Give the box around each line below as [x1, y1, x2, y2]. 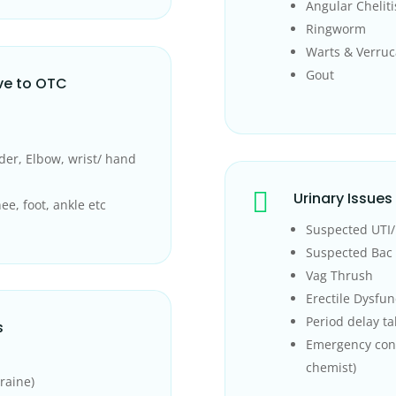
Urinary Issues [293, 187, 392, 209]
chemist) [305, 358, 356, 376]
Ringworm [305, 20, 366, 38]
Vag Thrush [305, 266, 373, 284]
